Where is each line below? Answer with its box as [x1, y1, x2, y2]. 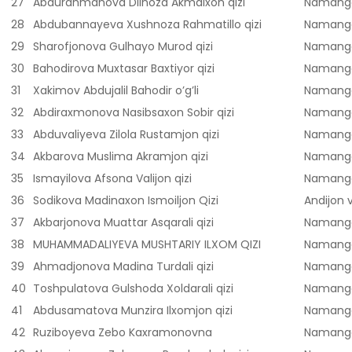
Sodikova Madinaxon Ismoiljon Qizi [33, 192, 218, 209]
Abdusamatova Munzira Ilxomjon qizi [33, 302, 233, 319]
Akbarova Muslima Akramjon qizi [33, 148, 208, 165]
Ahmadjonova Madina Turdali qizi [33, 258, 214, 275]
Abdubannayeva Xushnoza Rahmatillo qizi [33, 16, 262, 33]
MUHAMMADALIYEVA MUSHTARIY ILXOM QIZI [33, 236, 261, 253]
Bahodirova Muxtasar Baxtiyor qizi [33, 60, 214, 77]
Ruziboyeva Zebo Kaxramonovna [33, 324, 212, 341]
